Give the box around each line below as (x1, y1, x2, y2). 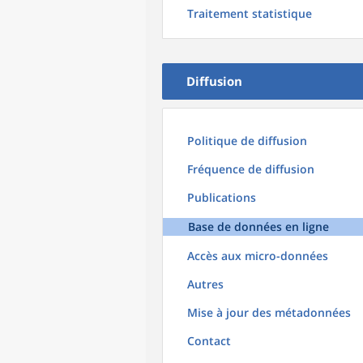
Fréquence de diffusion (187, 161, 314, 177)
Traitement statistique (187, 6, 312, 21)
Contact (187, 333, 231, 348)
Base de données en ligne (188, 219, 329, 234)
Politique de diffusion (187, 133, 307, 148)
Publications (187, 190, 256, 205)
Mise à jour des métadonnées (187, 305, 351, 320)
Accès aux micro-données (187, 248, 328, 263)
